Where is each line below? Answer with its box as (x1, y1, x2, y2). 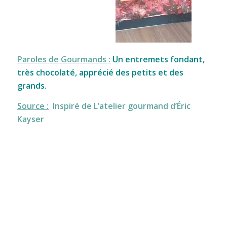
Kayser (17, 113, 44, 125)
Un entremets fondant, (110, 54, 205, 65)
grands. (17, 80, 47, 92)
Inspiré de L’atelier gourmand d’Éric (52, 100, 191, 111)
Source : (17, 100, 49, 111)
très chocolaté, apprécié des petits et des (17, 67, 183, 79)
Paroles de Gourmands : (17, 54, 110, 65)
